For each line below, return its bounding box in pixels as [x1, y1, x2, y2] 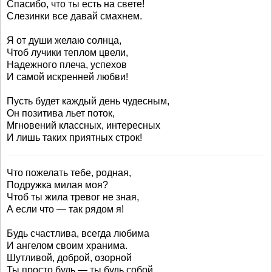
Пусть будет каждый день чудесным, [7, 96, 169, 106]
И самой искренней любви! [7, 72, 128, 82]
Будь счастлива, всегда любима [7, 228, 149, 239]
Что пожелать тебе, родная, [7, 168, 131, 178]
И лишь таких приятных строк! [7, 132, 142, 143]
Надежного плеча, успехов [7, 59, 127, 70]
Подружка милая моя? [7, 180, 108, 190]
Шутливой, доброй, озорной [7, 253, 132, 263]
